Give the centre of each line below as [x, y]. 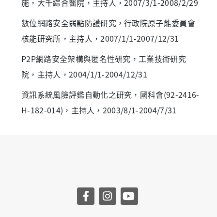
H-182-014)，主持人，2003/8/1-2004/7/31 [99, 110]
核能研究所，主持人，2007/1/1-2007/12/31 [100, 38]
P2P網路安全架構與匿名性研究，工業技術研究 [104, 58]
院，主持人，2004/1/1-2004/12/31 [84, 74]
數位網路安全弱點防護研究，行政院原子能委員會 [108, 23]
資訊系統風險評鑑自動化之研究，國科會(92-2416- [110, 94]
